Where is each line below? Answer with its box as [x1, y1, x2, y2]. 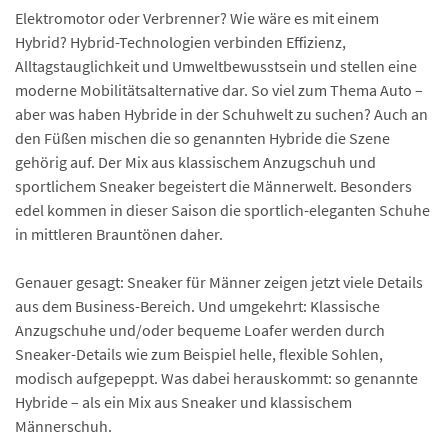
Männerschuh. [15, 416, 112, 437]
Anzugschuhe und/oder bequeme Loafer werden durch [15, 320, 385, 341]
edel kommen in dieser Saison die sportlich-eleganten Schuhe [15, 200, 430, 221]
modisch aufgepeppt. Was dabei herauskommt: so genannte [15, 368, 418, 389]
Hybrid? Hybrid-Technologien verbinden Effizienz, [15, 32, 346, 53]
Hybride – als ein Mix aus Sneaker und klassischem [15, 392, 352, 413]
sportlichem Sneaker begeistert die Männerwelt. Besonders [15, 176, 412, 197]
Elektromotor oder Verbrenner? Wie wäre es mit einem [15, 8, 379, 29]
